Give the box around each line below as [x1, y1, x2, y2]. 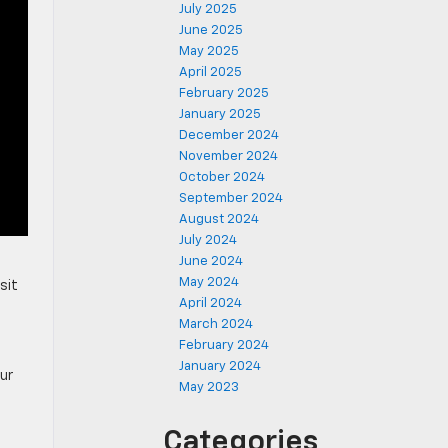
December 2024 [179, 129, 279, 142]
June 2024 [179, 255, 243, 268]
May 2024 [179, 276, 239, 289]
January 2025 [179, 108, 261, 121]
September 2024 [179, 192, 283, 205]
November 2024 [179, 150, 278, 163]
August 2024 [179, 213, 259, 226]
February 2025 [179, 87, 269, 100]
